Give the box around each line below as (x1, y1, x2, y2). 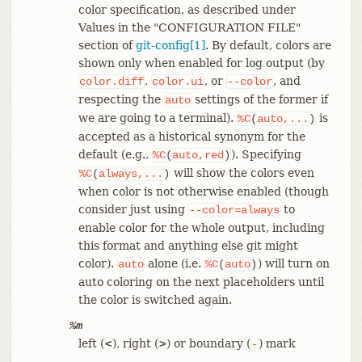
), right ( (112, 336, 158, 350)
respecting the (78, 92, 164, 106)
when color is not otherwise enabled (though (78, 184, 329, 198)
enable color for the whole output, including (78, 221, 325, 234)
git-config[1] (135, 38, 205, 52)
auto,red (171, 148, 224, 162)
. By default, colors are (204, 38, 331, 52)
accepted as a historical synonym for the (78, 129, 305, 143)
